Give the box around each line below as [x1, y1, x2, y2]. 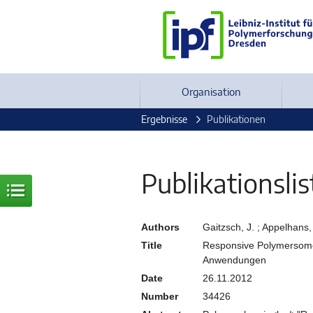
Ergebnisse [141, 113, 187, 125]
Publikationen [207, 113, 265, 125]
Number [141, 291, 178, 303]
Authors [141, 221, 180, 233]
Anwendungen [203, 254, 266, 266]
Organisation [182, 85, 241, 98]
